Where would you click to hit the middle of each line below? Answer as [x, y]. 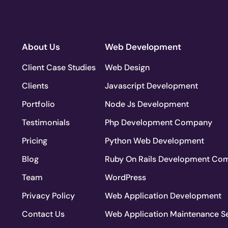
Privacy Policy [48, 195]
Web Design [127, 67]
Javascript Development [152, 85]
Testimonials [46, 122]
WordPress [126, 177]
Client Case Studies [59, 67]
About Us [41, 47]
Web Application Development [163, 195]
